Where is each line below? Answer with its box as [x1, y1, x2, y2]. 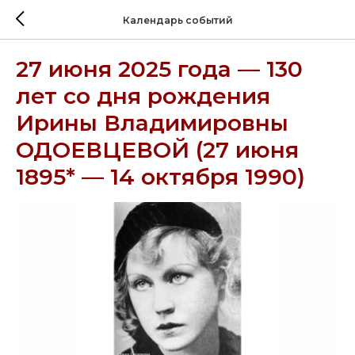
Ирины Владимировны [16, 109, 288, 136]
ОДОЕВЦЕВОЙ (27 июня [16, 136, 299, 163]
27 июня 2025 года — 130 [16, 55, 303, 82]
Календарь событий [122, 13, 233, 26]
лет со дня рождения [16, 82, 270, 109]
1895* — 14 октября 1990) [16, 163, 305, 190]
